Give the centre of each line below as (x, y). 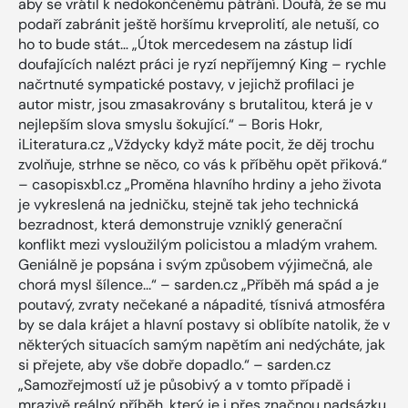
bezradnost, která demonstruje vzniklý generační (180, 224)
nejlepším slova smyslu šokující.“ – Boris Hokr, (170, 124)
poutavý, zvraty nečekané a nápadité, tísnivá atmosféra (202, 304)
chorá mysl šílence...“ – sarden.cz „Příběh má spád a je (199, 284)
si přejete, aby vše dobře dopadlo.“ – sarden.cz (174, 364)
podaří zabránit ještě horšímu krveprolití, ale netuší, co (199, 24)
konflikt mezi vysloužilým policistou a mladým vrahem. (198, 244)
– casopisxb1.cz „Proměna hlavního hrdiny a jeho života (200, 184)
